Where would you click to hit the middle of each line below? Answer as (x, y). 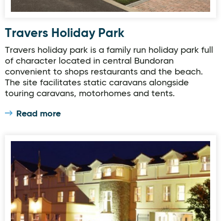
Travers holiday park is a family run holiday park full (109, 50)
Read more (38, 114)
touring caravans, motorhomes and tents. (90, 94)
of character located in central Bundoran (89, 61)
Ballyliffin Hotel (38, 147)
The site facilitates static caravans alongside (97, 83)
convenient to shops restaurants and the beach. (104, 72)
